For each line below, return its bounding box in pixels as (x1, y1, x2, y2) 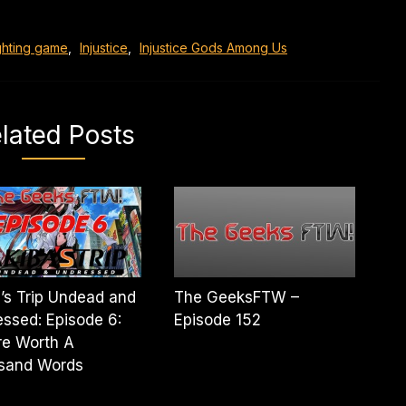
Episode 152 (174, 311, 262, 329)
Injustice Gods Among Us (140, 40, 287, 55)
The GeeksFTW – (174, 288, 300, 306)
